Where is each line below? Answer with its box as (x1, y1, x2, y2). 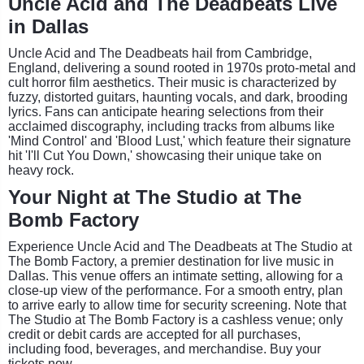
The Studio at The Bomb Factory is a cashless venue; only (8, 312, 343, 327)
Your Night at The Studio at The (8, 185, 301, 208)
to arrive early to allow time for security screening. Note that (8, 297, 346, 312)
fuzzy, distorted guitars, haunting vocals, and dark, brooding (8, 89, 348, 104)
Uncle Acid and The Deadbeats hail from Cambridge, (8, 45, 312, 60)
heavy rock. (8, 162, 74, 177)
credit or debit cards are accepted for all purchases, (8, 327, 301, 341)
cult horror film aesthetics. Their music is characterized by (8, 75, 336, 89)
